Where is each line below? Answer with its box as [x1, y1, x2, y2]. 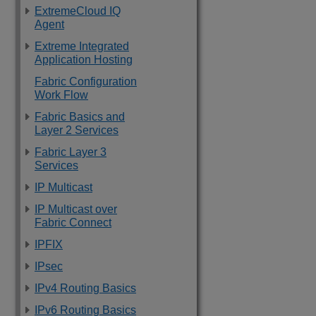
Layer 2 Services [35, 124, 119, 136]
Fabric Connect [35, 217, 111, 229]
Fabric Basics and [35, 111, 125, 123]
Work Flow [35, 89, 88, 101]
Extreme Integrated [35, 40, 129, 52]
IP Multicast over [35, 203, 117, 215]
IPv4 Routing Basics [35, 282, 136, 294]
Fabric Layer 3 [35, 146, 107, 158]
